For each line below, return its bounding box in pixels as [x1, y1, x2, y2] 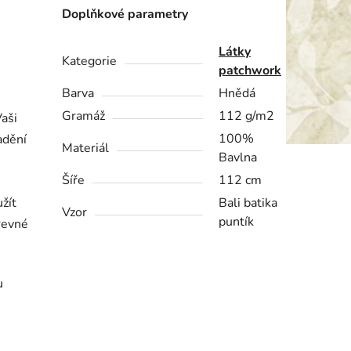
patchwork [219, 62, 282, 80]
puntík [219, 213, 255, 231]
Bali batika [219, 194, 278, 212]
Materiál [62, 139, 110, 157]
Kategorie [62, 52, 118, 71]
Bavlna [219, 149, 258, 167]
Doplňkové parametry [62, 5, 189, 24]
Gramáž [62, 107, 106, 125]
